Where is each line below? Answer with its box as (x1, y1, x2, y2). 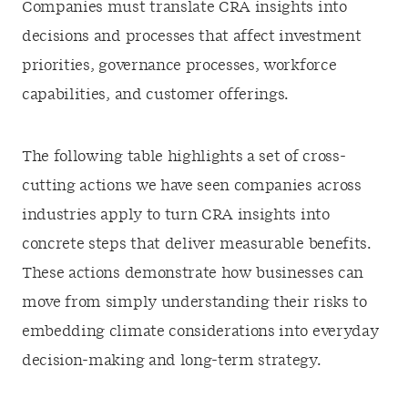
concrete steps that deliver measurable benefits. (22, 237, 372, 251)
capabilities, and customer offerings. (22, 87, 290, 102)
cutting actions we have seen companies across (22, 178, 362, 193)
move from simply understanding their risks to (22, 295, 367, 310)
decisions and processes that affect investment (22, 29, 362, 44)
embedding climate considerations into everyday (22, 324, 379, 339)
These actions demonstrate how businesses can (22, 266, 363, 280)
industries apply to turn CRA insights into (22, 208, 330, 222)
